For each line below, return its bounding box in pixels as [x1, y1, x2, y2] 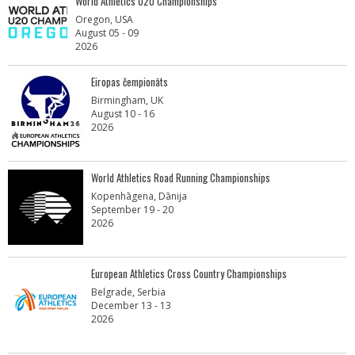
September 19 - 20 [91, 203, 174, 216]
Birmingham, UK [91, 94, 163, 107]
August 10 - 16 [91, 107, 155, 120]
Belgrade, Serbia [91, 285, 166, 299]
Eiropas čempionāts [91, 74, 168, 90]
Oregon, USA [75, 13, 133, 26]
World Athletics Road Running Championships [91, 170, 270, 185]
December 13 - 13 [91, 299, 171, 312]
